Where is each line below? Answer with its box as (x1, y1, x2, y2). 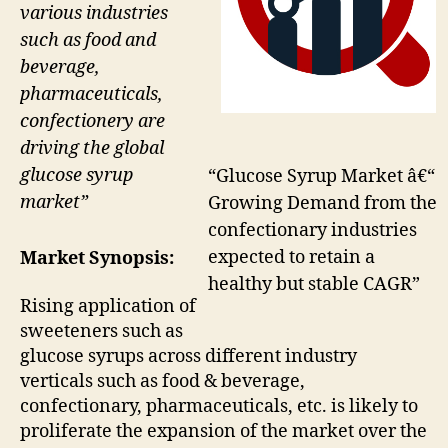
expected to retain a (208, 245, 375, 269)
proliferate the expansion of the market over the (20, 419, 427, 443)
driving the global (20, 136, 164, 160)
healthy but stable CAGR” (208, 272, 420, 296)
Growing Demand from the (208, 191, 437, 215)
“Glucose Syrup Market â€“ (208, 164, 435, 188)
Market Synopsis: (20, 247, 174, 271)
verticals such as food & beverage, (20, 369, 305, 393)
